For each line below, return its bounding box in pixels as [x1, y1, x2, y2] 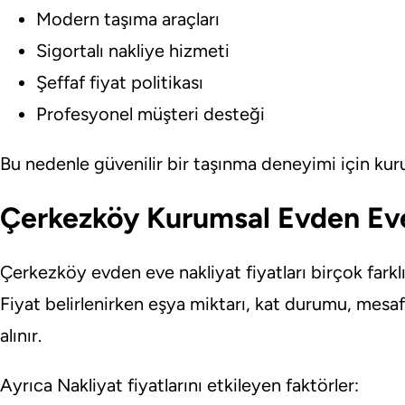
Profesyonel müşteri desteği [36, 102, 265, 125]
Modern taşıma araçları [36, 7, 220, 30]
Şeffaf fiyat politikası [36, 71, 203, 93]
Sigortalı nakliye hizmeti [36, 39, 230, 61]
